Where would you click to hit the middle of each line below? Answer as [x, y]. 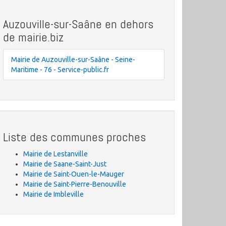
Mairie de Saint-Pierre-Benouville [75, 184]
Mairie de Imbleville [53, 194]
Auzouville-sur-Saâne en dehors [78, 24]
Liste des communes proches [74, 137]
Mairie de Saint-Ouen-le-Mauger [74, 174]
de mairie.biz [33, 37]
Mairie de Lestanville [55, 154]
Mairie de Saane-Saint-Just [65, 164]
